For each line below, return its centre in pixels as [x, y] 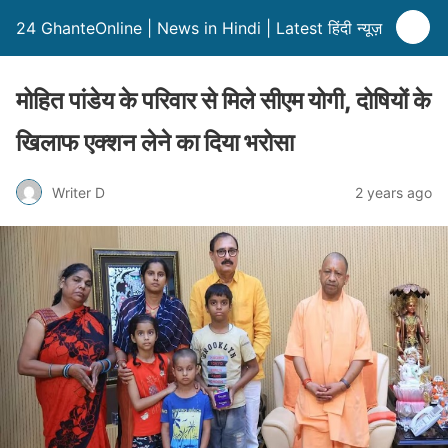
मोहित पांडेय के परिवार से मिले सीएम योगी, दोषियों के [223, 100]
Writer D [78, 192]
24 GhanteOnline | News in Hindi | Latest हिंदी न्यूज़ [199, 28]
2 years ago [393, 192]
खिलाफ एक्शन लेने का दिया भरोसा [155, 142]
